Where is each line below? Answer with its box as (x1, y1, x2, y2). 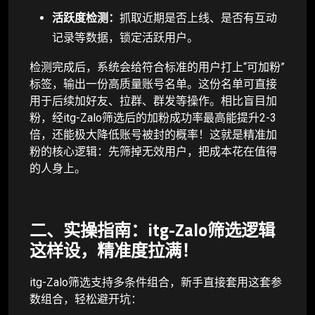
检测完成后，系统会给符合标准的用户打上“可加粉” (30, 60, 285, 74)
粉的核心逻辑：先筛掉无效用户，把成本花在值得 (30, 144, 277, 158)
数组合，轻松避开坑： (30, 292, 142, 306)
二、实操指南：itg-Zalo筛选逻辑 (30, 217, 275, 243)
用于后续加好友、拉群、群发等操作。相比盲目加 (30, 94, 277, 108)
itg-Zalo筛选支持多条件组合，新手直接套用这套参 (30, 275, 282, 289)
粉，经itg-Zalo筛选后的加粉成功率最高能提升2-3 (30, 110, 276, 124)
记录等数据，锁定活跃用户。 (52, 30, 198, 44)
